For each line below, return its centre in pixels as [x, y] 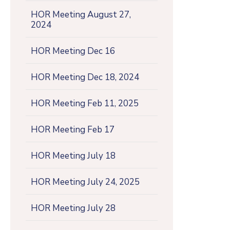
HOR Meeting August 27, [81, 14]
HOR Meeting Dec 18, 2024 [85, 77]
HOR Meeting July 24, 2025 [85, 182]
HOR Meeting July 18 [73, 156]
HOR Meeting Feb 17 [73, 129]
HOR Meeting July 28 [73, 208]
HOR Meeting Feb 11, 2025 [85, 103]
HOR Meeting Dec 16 [73, 51]
